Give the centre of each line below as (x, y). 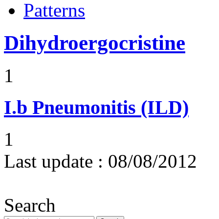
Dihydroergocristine (95, 43)
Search (30, 205)
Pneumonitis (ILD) (110, 107)
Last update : (54, 161)
